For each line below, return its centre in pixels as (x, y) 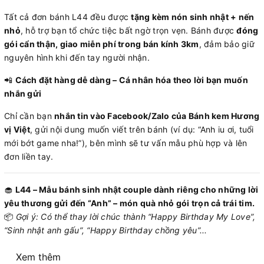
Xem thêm (38, 257)
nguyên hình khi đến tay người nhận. (77, 57)
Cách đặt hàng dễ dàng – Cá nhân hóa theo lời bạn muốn (131, 80)
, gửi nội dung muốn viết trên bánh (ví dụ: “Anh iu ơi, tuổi (142, 129)
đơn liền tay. (29, 156)
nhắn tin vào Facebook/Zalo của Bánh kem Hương (157, 115)
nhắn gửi (23, 93)
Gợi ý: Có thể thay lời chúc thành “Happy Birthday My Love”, (136, 216)
